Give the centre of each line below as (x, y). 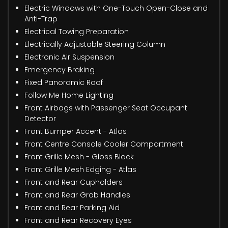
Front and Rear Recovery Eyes (78, 221)
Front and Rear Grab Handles (77, 195)
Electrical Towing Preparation (77, 32)
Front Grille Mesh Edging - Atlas (80, 170)
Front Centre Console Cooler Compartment (104, 144)
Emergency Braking (60, 70)
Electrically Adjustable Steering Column (95, 45)
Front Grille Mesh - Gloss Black (79, 157)
